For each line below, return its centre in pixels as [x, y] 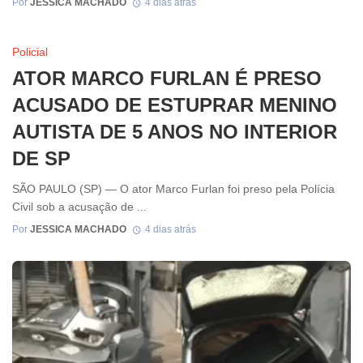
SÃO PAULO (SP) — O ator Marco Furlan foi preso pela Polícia [173, 188]
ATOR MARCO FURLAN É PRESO [167, 79]
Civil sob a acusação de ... [79, 206]
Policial [30, 52]
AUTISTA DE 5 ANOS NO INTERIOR [175, 132]
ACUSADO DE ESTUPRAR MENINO [175, 105]
